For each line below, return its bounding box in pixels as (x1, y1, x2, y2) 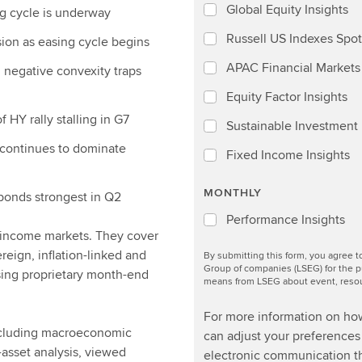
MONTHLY (204, 184, 262, 200)
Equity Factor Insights (226, 87, 347, 106)
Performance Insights (226, 210, 345, 229)
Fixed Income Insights (226, 145, 350, 164)
